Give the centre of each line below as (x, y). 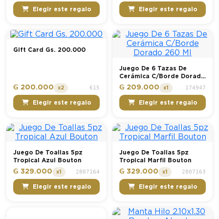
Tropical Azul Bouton (47, 160)
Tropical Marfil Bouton (155, 160)
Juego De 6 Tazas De (153, 68)
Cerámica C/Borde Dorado (162, 76)
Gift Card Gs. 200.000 (49, 50)
